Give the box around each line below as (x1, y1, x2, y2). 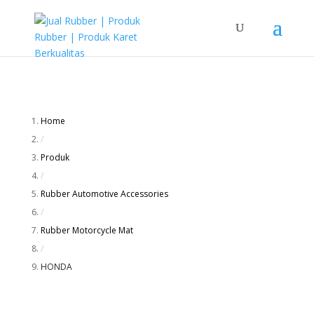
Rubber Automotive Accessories (40, 188, 168, 200)
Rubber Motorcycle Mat (40, 224, 133, 236)
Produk (40, 151, 69, 163)
